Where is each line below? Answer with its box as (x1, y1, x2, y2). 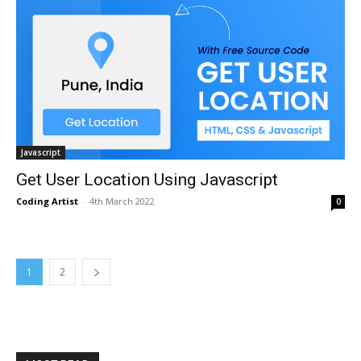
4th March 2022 (89, 195, 155, 207)
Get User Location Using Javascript (16, 170, 278, 189)
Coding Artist (16, 195, 78, 207)
